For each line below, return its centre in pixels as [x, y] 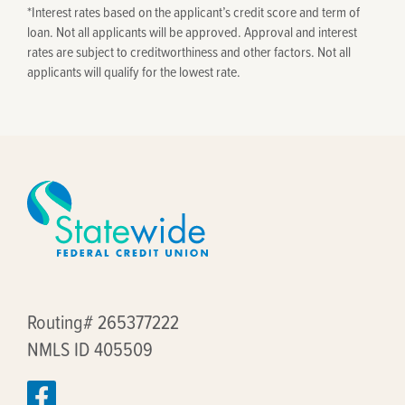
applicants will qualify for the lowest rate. [134, 71]
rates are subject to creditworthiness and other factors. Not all [189, 51]
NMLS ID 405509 [90, 348]
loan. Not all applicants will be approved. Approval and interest [192, 31]
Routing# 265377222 [103, 321]
